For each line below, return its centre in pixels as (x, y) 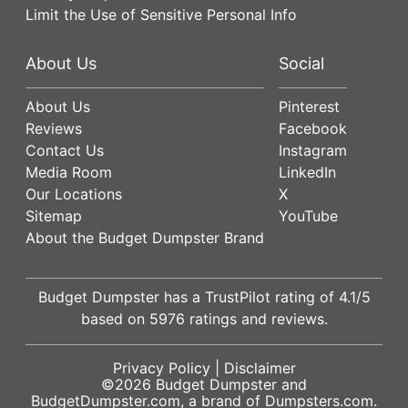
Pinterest (309, 106)
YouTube (308, 215)
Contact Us (65, 150)
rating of (304, 296)
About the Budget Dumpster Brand (145, 237)
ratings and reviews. (256, 318)
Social (301, 63)
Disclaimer (260, 367)
